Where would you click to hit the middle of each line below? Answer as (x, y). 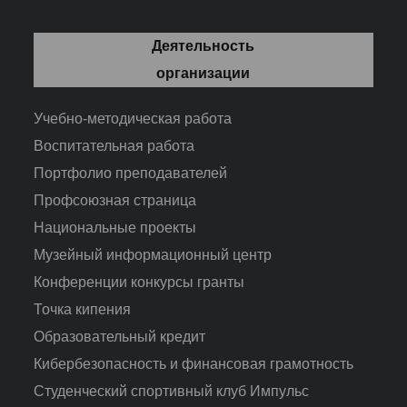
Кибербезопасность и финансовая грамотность (194, 363)
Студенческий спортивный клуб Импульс (172, 391)
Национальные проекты (115, 227)
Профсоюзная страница (115, 200)
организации (203, 73)
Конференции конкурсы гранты (139, 282)
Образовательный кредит (120, 336)
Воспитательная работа (114, 145)
